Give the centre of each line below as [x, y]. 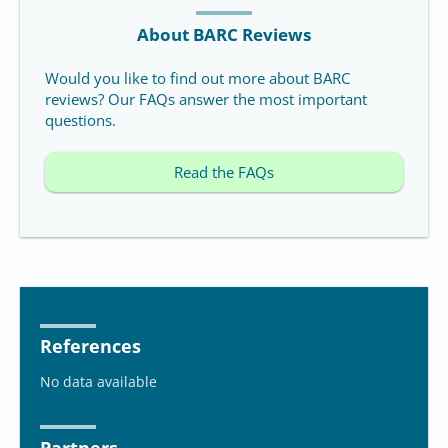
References [90, 346]
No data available [98, 382]
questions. [80, 119]
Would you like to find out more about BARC [197, 77]
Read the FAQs [224, 171]
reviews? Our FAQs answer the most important [206, 98]
